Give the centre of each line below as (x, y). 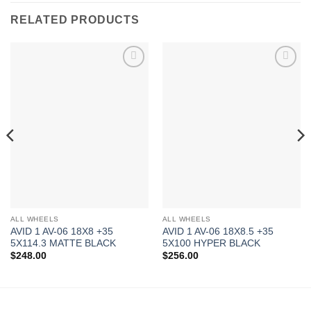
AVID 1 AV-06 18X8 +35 (61, 232)
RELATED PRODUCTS (75, 19)
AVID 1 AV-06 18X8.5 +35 (218, 232)
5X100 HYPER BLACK (211, 244)
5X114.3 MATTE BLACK (63, 244)
